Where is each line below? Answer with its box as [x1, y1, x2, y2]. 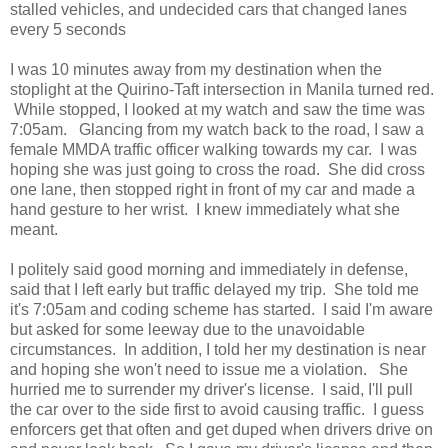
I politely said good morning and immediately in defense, [10, 261, 408, 279]
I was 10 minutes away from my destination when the [10, 61, 382, 79]
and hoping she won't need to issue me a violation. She [10, 361, 408, 379]
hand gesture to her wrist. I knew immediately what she [10, 201, 400, 219]
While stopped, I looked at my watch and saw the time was [10, 101, 425, 119]
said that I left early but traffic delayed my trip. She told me [10, 281, 419, 299]
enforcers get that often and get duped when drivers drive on [10, 421, 433, 439]
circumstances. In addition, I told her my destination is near [10, 341, 426, 359]
